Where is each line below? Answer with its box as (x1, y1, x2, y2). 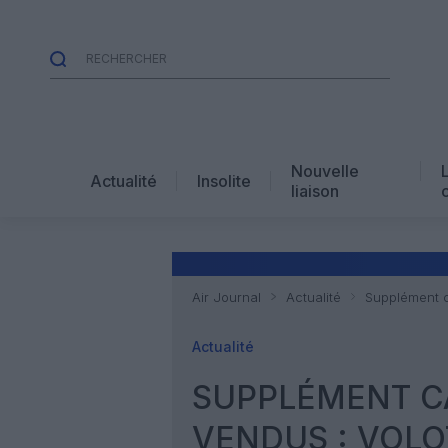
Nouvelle (291, 160, 359, 181)
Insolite (197, 170, 251, 191)
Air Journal (192, 289, 261, 305)
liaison (291, 180, 339, 201)
